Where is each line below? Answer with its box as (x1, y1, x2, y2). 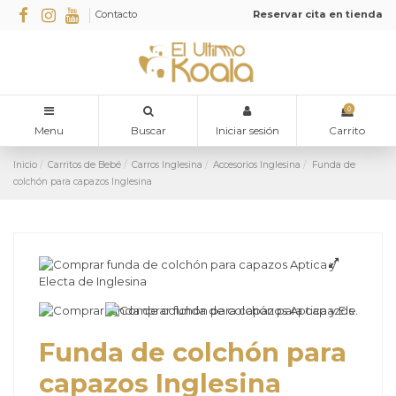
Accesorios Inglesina (213, 158, 301, 171)
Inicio (13, 158, 37, 171)
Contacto (95, 8, 138, 21)
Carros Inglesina (132, 158, 203, 171)
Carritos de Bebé (48, 158, 122, 171)
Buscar (130, 124, 166, 138)
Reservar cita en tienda (253, 8, 383, 21)
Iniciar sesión (215, 124, 279, 138)
